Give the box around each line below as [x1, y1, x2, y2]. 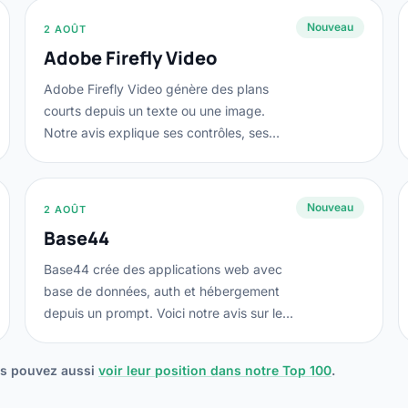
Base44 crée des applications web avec [43, 261, 282, 277]
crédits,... [43, 327, 99, 342]
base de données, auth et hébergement [43, 283, 280, 299]
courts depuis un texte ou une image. [43, 103, 265, 118]
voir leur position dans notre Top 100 [98, 362, 331, 378]
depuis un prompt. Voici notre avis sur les [43, 305, 289, 321]
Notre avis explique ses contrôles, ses [43, 125, 269, 140]
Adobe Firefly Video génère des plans [43, 81, 269, 97]
